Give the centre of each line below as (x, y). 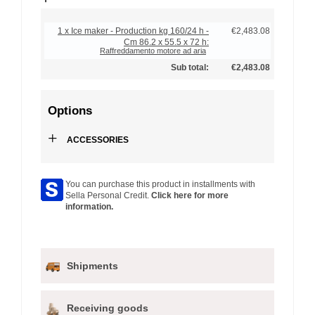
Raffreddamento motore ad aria (153, 51)
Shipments (92, 265)
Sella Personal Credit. (108, 196)
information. (89, 207)
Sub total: (190, 68)
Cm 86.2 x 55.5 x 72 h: (166, 43)
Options (70, 111)
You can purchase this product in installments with (160, 185)
